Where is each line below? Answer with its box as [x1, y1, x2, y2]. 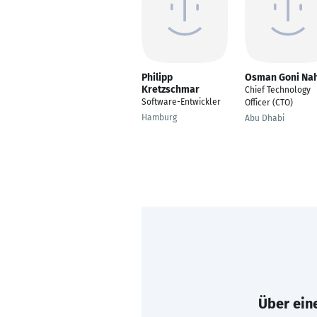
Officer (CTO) [245, 98, 293, 108]
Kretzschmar [142, 83, 200, 96]
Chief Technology [245, 85, 311, 95]
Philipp [142, 71, 173, 83]
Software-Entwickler [142, 97, 221, 107]
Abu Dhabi [245, 113, 284, 123]
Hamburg [142, 113, 177, 122]
